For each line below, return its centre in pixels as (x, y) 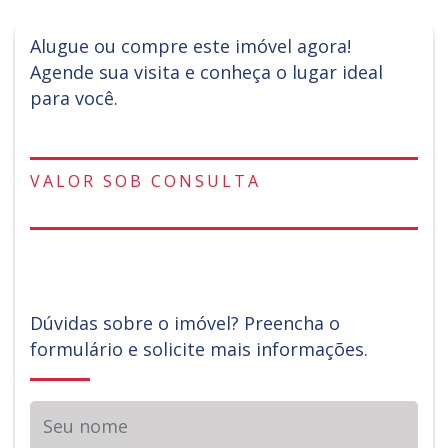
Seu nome (71, 413)
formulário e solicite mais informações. (199, 349)
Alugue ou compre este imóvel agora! (190, 46)
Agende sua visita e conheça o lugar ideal (206, 72)
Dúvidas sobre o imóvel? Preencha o (185, 323)
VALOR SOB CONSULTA (145, 181)
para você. (74, 98)
